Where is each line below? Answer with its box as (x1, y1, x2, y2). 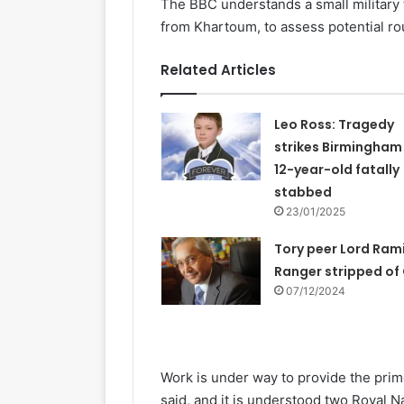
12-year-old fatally (273, 160, 399, 179)
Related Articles (161, 60, 276, 79)
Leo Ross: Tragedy (273, 115, 394, 133)
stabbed (273, 182, 332, 201)
